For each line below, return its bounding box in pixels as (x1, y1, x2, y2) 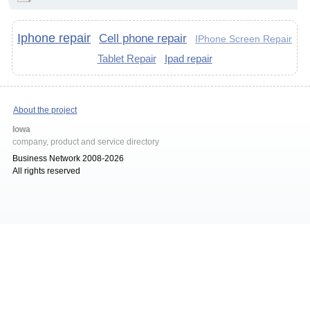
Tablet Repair (97, 53, 156, 64)
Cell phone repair (99, 32, 187, 44)
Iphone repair (17, 31, 91, 45)
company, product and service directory (12, 137, 159, 147)
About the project (13, 105, 77, 115)
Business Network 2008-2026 (12, 154, 124, 163)
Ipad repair (164, 53, 212, 64)
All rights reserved (12, 166, 80, 176)
